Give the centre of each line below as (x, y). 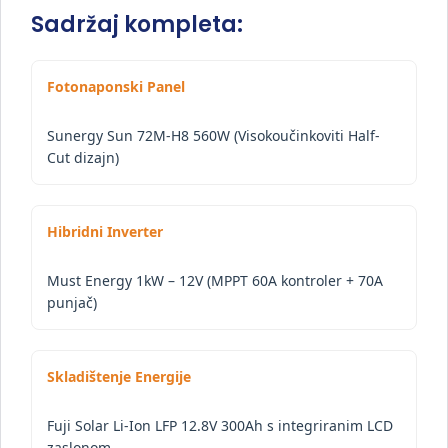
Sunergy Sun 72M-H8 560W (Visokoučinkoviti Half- (213, 135)
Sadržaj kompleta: (137, 24)
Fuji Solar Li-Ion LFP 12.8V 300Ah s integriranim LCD (220, 425)
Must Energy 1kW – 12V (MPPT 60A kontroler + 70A (215, 280)
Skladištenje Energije (119, 376)
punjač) (72, 302)
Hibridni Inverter (105, 231)
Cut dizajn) (83, 157)
